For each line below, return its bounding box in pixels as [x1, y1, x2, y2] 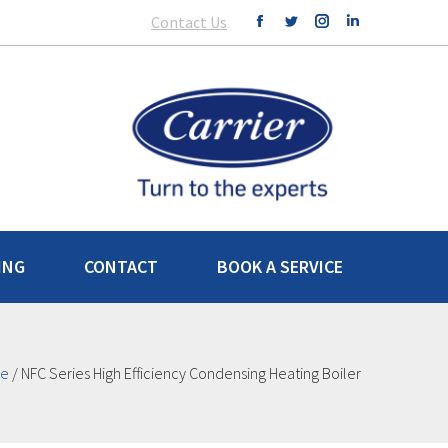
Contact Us [151, 12, 227, 32]
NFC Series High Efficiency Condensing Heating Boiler [21, 362, 361, 383]
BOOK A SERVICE [216, 255, 343, 278]
